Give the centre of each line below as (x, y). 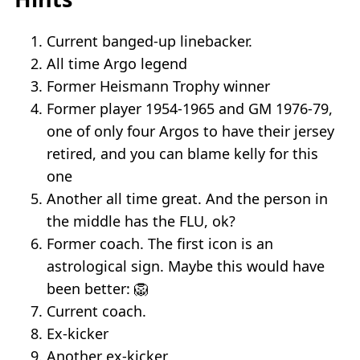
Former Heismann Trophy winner (158, 86)
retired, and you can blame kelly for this (182, 154)
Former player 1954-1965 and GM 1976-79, (190, 109)
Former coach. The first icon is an (160, 244)
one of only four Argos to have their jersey (190, 131)
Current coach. (96, 311)
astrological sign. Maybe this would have (186, 266)
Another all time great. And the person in (187, 199)
